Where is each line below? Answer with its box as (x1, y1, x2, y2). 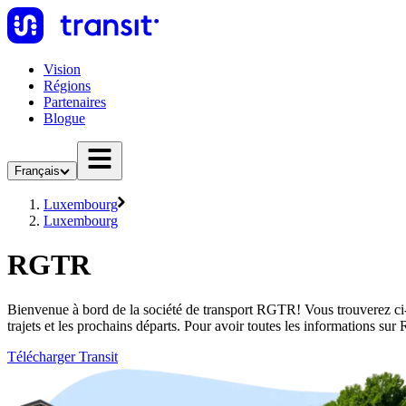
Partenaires (43, 94, 106, 110)
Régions (43, 78, 91, 93)
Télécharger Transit (7, 348, 118, 364)
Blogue (43, 111, 85, 126)
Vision (43, 62, 81, 77)
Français (14, 164, 60, 178)
